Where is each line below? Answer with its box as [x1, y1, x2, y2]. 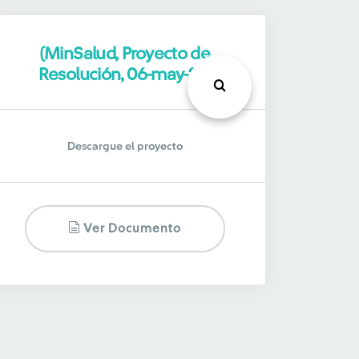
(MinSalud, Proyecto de [39, 45, 211, 63]
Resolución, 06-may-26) [38, 66, 212, 83]
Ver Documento [80, 223, 182, 235]
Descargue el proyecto [67, 141, 183, 152]
